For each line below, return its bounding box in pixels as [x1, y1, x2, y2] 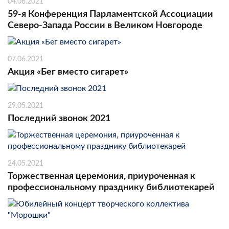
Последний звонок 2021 [8, 113, 110, 123]
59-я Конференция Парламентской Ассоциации [8, 9, 213, 19]
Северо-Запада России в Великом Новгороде [8, 20, 202, 30]
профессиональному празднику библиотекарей [8, 182, 215, 192]
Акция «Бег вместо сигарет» [8, 67, 128, 77]
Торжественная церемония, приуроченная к [8, 171, 195, 181]
